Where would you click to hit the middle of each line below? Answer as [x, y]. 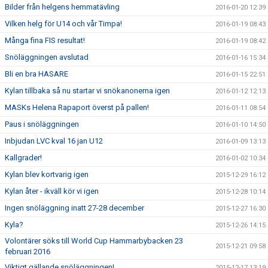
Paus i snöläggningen [42, 124]
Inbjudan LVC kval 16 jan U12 [54, 141]
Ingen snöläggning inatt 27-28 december [74, 208]
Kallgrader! [23, 158]
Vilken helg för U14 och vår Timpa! [63, 24]
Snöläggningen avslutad [47, 57]
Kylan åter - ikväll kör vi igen [52, 191]
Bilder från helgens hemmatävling [62, 7]
